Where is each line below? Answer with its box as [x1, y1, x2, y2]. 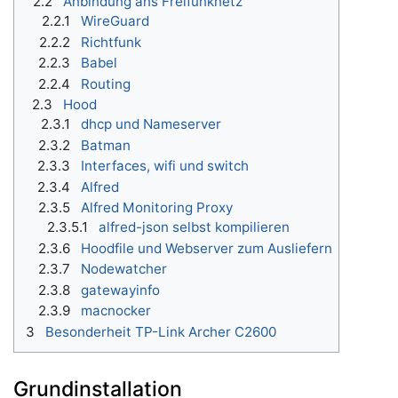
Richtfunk [81, 33, 141, 51]
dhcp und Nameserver [81, 115, 221, 133]
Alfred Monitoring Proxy [81, 199, 233, 217]
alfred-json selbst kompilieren [99, 219, 290, 236]
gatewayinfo [81, 281, 160, 298]
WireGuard [81, 12, 149, 30]
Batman [81, 136, 131, 154]
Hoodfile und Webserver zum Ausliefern [81, 239, 332, 257]
